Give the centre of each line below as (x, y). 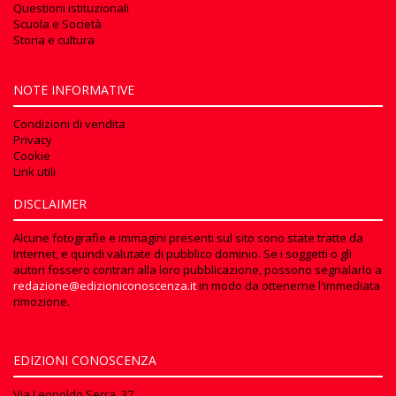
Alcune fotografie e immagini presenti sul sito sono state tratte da (188, 237)
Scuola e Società (57, 23)
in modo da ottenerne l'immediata (288, 285)
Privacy (33, 139)
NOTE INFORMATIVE (74, 89)
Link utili (34, 171)
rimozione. (42, 301)
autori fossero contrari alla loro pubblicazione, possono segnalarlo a (198, 269)
